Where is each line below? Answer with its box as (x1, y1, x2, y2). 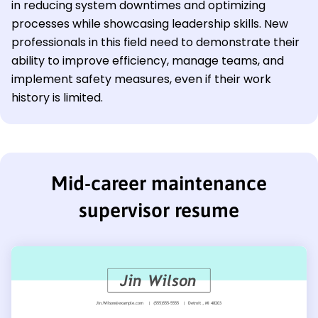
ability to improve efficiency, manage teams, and (11, 53, 284, 70)
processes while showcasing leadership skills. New (11, 16, 288, 33)
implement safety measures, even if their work (11, 71, 271, 88)
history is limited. (11, 89, 103, 106)
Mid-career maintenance (51, 172, 267, 195)
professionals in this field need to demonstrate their (11, 34, 300, 51)
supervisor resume (79, 199, 239, 222)
